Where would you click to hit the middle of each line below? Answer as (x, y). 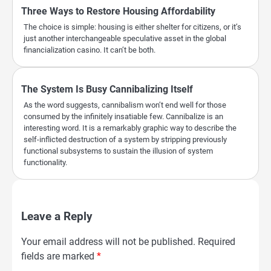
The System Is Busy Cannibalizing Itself (107, 89)
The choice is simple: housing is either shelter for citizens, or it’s (132, 27)
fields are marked (59, 256)
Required (217, 241)
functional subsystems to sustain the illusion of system (118, 151)
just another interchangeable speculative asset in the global (125, 38)
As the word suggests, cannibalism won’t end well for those (125, 105)
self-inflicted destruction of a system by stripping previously (125, 139)
